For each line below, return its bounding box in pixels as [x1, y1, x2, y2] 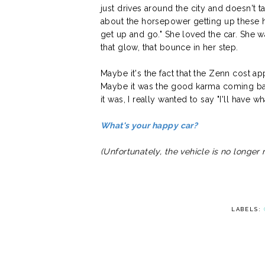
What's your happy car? [101, 120, 198, 130]
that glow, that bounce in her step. [101, 42, 238, 52]
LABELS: [231, 206, 264, 212]
